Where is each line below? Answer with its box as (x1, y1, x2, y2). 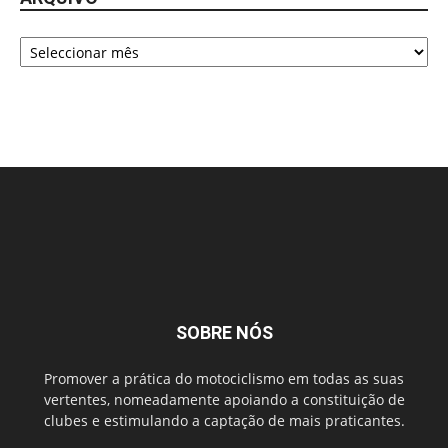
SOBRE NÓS (175, 322, 273, 343)
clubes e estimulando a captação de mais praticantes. (43, 411, 405, 430)
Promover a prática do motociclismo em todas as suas (44, 369, 404, 388)
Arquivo (20, 25, 72, 44)
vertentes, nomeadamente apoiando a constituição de (43, 390, 405, 409)
